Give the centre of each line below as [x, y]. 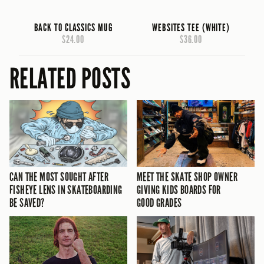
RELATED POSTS [70, 79]
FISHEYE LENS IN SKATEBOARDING [66, 189]
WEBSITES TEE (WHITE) [191, 28]
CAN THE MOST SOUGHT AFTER [59, 176]
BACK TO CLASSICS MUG [73, 28]
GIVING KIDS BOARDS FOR [179, 189]
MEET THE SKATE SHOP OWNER [187, 176]
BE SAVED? [27, 202]
